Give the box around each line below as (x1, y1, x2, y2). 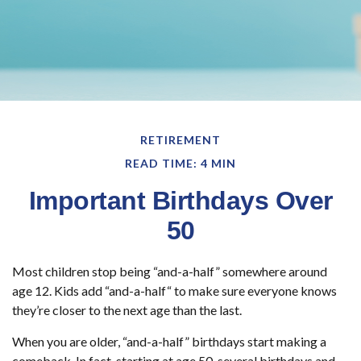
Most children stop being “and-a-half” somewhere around (12, 263, 327, 279)
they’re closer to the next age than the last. (12, 301, 242, 317)
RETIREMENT (140, 132, 221, 147)
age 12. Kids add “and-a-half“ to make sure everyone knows (12, 282, 337, 298)
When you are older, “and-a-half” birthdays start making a (12, 333, 326, 349)
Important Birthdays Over (28, 185, 333, 215)
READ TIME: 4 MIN (125, 156, 236, 170)
